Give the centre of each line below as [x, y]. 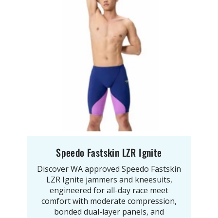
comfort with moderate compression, [109, 201]
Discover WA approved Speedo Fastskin [109, 169]
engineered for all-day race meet [109, 191]
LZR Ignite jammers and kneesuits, [109, 180]
